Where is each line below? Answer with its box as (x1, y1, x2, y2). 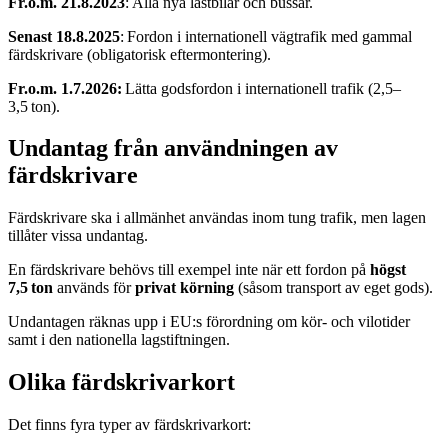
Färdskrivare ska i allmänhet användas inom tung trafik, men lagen (8, 209, 426, 227)
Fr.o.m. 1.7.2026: (8, 79, 122, 97)
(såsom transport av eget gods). (238, 279, 433, 297)
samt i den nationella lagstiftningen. (8, 331, 230, 349)
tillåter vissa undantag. (8, 227, 148, 245)
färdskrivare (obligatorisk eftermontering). (8, 45, 277, 63)
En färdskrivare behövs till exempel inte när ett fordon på (8, 261, 366, 279)
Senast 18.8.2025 (8, 27, 120, 45)
